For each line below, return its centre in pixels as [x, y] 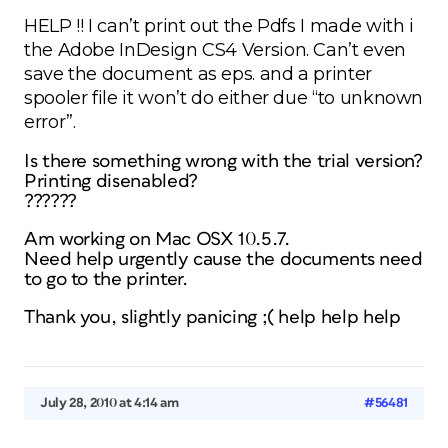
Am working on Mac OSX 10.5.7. [157, 239]
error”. [50, 122]
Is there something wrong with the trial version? [223, 161]
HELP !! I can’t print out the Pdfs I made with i [219, 26]
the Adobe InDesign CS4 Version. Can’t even [215, 50]
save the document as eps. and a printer [198, 74]
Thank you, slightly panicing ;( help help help [212, 317]
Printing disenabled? [111, 181]
